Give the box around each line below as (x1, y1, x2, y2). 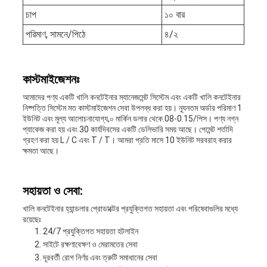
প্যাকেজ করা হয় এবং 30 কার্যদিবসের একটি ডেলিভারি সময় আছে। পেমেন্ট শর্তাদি (22, 125, 233, 135)
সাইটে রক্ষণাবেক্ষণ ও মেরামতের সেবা (42, 240, 138, 250)
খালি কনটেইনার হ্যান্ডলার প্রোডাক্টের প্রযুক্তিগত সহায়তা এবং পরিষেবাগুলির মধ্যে (22, 204, 238, 214)
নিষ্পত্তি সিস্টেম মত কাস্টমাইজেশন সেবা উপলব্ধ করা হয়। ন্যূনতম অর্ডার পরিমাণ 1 (22, 103, 242, 113)
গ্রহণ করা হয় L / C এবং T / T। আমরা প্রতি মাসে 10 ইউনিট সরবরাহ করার (22, 135, 232, 145)
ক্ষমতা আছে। (22, 146, 59, 156)
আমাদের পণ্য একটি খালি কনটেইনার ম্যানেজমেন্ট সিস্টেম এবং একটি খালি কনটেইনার (22, 92, 241, 103)
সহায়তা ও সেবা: (22, 184, 83, 198)
